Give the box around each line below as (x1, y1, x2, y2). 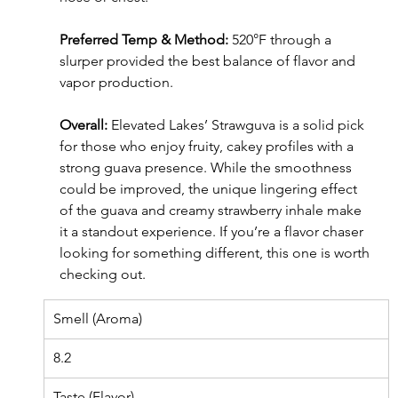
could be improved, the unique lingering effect (59, 180, 361, 198)
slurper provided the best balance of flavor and (59, 52, 359, 70)
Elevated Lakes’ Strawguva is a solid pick (107, 116, 368, 134)
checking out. (59, 266, 146, 283)
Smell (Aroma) (52, 310, 142, 328)
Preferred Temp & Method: (59, 31, 228, 49)
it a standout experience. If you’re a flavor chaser (59, 223, 367, 241)
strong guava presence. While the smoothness (59, 159, 355, 177)
